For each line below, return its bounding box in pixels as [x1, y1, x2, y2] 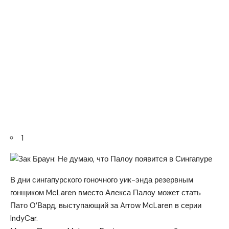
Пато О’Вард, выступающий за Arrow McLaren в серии [10, 200, 201, 211]
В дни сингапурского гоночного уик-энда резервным [10, 175, 193, 185]
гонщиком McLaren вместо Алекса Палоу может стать [10, 188, 201, 198]
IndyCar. [10, 213, 38, 223]
